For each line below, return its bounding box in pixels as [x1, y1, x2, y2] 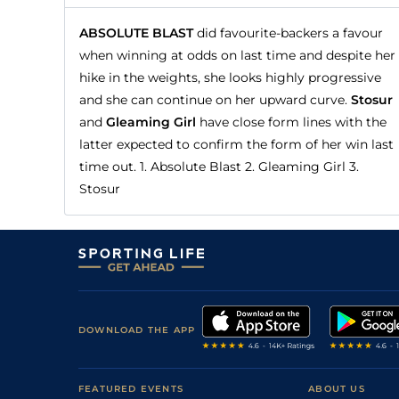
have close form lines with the [196, 114, 387, 131]
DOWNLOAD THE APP [78, 323, 196, 336]
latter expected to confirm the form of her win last [79, 136, 394, 153]
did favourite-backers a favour [193, 25, 383, 42]
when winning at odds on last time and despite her [79, 47, 395, 64]
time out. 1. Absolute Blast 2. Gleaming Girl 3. [79, 159, 359, 175]
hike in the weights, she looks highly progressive [79, 69, 381, 86]
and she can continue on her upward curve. [79, 92, 351, 109]
